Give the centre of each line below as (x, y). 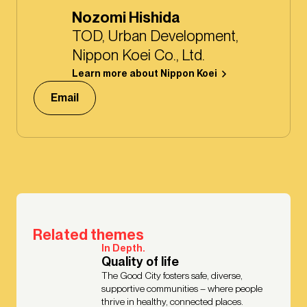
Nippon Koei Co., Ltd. (138, 55)
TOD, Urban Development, (155, 36)
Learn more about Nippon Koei (145, 74)
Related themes (88, 235)
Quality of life (140, 262)
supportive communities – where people (182, 289)
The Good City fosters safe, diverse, (172, 276)
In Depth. (123, 249)
